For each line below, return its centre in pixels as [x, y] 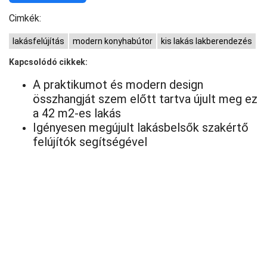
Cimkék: [25, 18]
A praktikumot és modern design [118, 84]
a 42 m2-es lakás [77, 113]
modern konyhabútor [113, 41]
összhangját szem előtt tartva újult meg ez [145, 99]
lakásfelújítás [38, 41]
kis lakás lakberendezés [207, 41]
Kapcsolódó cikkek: [48, 62]
